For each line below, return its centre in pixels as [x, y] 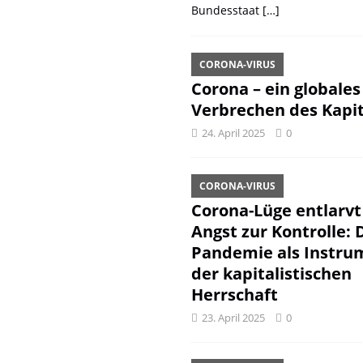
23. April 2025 [233, 318]
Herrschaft [234, 295]
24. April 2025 [233, 133]
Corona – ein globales [275, 89]
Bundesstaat [226, 10]
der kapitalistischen [271, 273]
